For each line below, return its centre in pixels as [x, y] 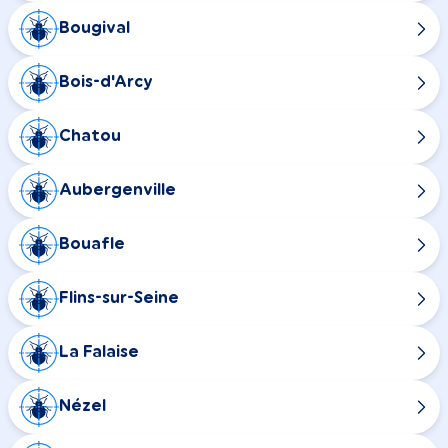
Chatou [90, 136]
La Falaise [99, 352]
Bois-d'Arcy [106, 82]
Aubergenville [117, 190]
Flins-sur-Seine [119, 298]
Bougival [94, 28]
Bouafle [92, 244]
